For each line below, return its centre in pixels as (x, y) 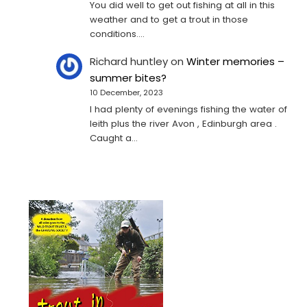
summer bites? (128, 78)
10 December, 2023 (127, 93)
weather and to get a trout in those (169, 20)
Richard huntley (129, 62)
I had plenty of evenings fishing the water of (189, 110)
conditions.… (118, 34)
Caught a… (114, 138)
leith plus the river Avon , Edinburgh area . (184, 124)
